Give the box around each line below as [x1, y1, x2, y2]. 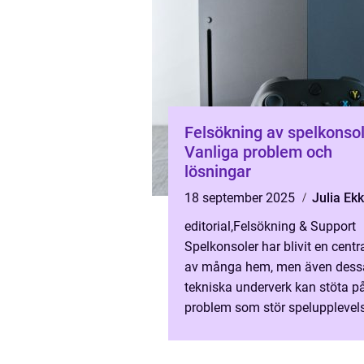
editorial [184, 219, 231, 234]
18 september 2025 [184, 190, 298, 206]
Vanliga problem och [184, 142, 332, 162]
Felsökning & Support [233, 219, 356, 234]
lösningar [184, 162, 251, 181]
